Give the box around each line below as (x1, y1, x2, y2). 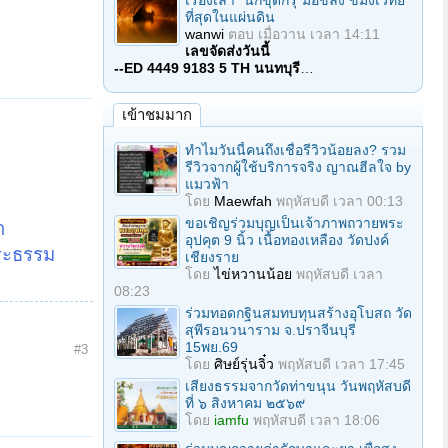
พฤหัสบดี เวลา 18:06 (253, 412, 380, 428)
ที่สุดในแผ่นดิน (185, 9, 275, 25)
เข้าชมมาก (122, 106, 192, 123)
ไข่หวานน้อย (214, 266, 292, 282)
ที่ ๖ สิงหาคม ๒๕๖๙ (185, 395, 305, 411)
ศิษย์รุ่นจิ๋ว (214, 356, 274, 372)
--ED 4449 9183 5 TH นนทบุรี (114, 60, 300, 76)
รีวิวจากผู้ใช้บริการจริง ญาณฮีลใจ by (185, 159, 411, 175)
